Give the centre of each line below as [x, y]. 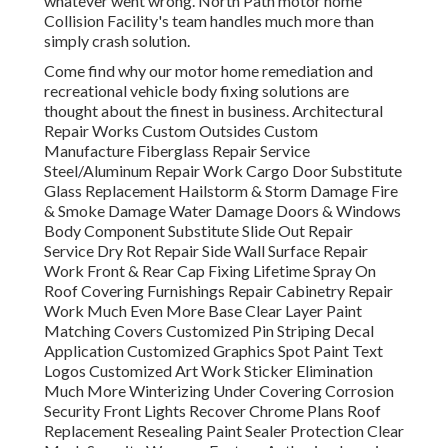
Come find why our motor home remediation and [208, 71]
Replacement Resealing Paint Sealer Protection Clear [224, 431]
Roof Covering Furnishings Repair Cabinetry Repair [218, 291]
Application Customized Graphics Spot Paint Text [213, 351]
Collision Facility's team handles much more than [209, 21]
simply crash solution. [117, 41]
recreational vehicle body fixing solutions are [196, 91]
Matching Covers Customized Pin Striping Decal [209, 331]
